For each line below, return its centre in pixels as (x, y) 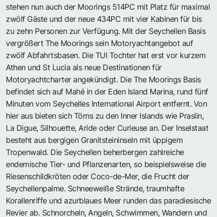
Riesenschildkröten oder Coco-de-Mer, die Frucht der (98, 176)
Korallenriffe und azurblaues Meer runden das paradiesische (108, 200)
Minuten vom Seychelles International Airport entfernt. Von (106, 103)
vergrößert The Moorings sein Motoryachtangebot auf (99, 43)
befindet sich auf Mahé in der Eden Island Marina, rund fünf (107, 91)
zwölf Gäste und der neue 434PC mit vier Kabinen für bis (104, 19)
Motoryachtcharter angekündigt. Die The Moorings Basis (103, 79)
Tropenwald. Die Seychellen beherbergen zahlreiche (95, 152)
